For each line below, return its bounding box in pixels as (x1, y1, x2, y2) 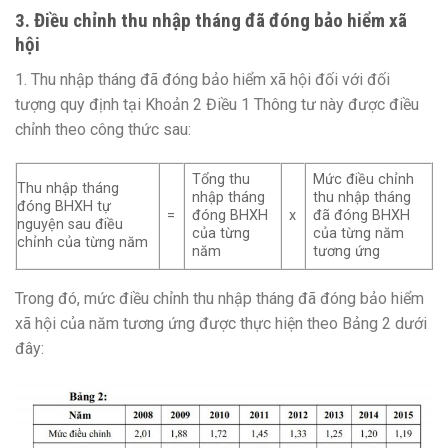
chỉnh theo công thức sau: (15, 119, 191, 139)
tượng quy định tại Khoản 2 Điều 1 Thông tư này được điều (15, 94, 419, 114)
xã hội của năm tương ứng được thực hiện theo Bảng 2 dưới (15, 314, 427, 334)
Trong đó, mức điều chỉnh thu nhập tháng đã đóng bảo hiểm (15, 289, 424, 309)
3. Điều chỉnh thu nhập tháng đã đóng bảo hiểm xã (15, 8, 407, 32)
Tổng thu (192, 171, 251, 189)
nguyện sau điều (17, 216, 123, 234)
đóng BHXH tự (17, 198, 111, 216)
